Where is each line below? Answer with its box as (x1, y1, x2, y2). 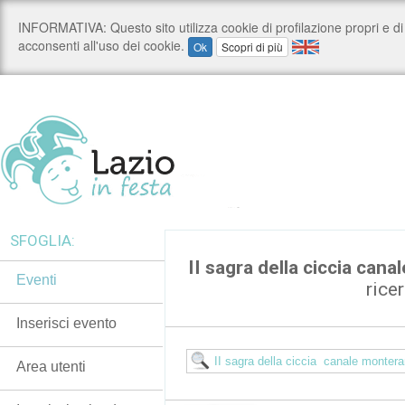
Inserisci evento (16, 316, 117, 331)
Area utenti (16, 359, 86, 374)
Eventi (16, 272, 57, 287)
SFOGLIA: (10, 231, 75, 250)
